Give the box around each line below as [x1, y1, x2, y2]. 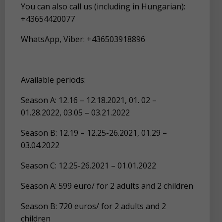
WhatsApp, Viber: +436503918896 [21, 33, 145, 45]
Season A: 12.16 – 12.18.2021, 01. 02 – [21, 94, 157, 106]
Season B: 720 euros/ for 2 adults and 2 [21, 200, 166, 212]
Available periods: [21, 74, 86, 85]
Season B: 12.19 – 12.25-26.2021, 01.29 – [21, 127, 167, 138]
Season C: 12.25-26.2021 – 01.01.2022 [21, 160, 156, 171]
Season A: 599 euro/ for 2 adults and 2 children [21, 180, 193, 191]
